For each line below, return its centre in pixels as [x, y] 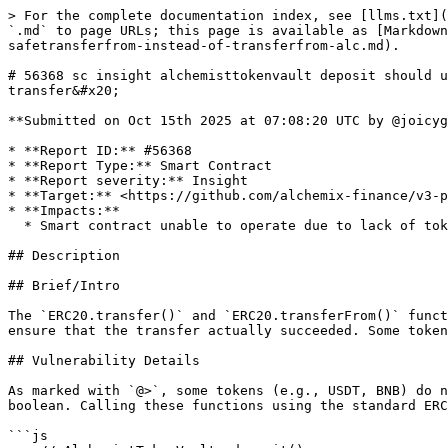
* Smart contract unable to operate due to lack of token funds [16, 225]
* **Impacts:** [64, 210]
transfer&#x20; [64, 90]
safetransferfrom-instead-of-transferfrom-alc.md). [204, 45]
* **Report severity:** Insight [128, 180]
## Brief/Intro [64, 285]
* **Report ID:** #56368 [100, 150]
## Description [64, 255]
